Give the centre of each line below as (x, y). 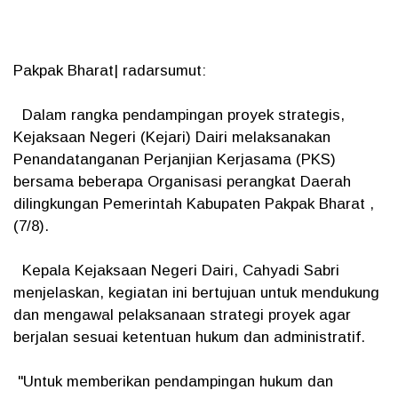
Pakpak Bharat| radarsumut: (112, 71)
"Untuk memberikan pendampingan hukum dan (173, 382)
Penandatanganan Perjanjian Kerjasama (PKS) (175, 159)
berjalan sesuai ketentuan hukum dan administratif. (189, 337)
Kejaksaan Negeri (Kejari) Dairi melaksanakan (172, 137)
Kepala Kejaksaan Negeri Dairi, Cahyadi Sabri (176, 271)
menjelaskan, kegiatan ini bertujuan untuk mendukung (196, 293)
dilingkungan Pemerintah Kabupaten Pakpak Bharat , (194, 204)
